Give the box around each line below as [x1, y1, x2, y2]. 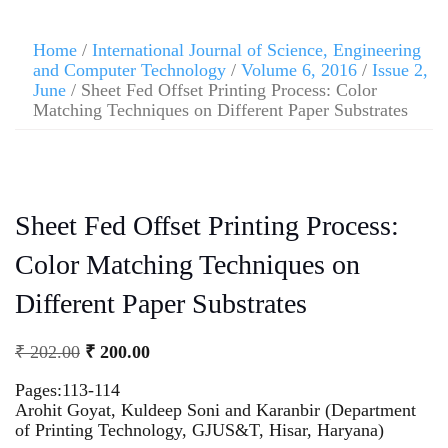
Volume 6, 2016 [241, 60, 357, 80]
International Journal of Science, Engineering [92, 40, 421, 60]
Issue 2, [372, 60, 428, 80]
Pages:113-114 [15, 379, 120, 400]
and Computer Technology [33, 60, 226, 80]
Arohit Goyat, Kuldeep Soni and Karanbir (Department [15, 399, 416, 420]
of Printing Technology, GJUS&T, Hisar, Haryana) [15, 419, 384, 440]
